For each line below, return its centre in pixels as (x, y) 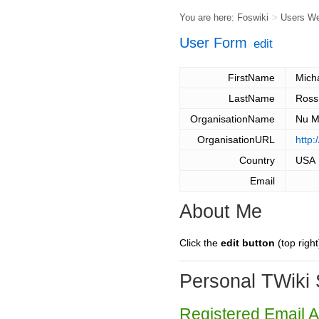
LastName (252, 99)
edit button (248, 243)
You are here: (208, 17)
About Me (221, 212)
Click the (200, 243)
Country (257, 161)
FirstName (251, 78)
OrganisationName (232, 119)
